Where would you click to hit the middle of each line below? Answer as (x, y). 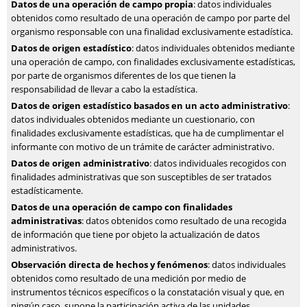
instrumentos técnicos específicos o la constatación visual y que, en (148, 292)
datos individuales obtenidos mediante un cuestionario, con (133, 119)
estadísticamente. (47, 191)
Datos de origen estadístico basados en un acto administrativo (149, 106)
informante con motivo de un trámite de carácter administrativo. (143, 147)
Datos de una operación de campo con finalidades (122, 207)
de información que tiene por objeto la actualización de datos (135, 234)
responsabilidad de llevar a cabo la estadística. (104, 89)
